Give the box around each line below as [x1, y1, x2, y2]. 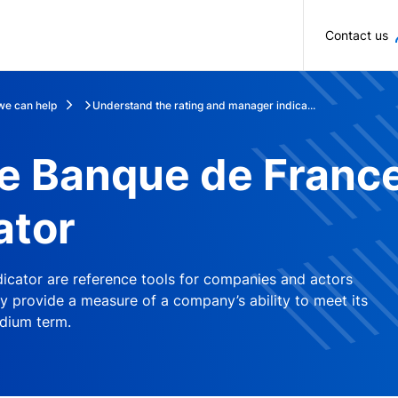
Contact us [325, 28, 388, 43]
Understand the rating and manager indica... [92, 98, 315, 112]
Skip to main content [198, 12, 338, 30]
